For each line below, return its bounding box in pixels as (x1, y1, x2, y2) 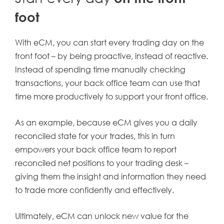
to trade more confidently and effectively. (15, 184, 174, 194)
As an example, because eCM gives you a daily (15, 117, 197, 127)
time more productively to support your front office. (15, 91, 208, 101)
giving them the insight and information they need (15, 171, 206, 181)
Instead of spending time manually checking (15, 64, 185, 74)
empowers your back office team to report (15, 144, 176, 154)
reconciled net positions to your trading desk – (15, 157, 188, 167)
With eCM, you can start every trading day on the (15, 37, 204, 47)
